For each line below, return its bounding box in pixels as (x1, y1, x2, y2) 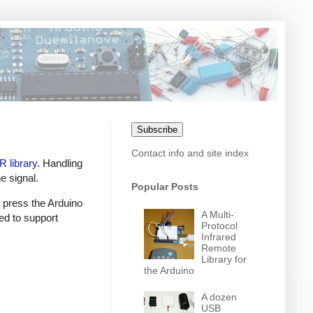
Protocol (201, 219, 238, 231)
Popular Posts (131, 181, 198, 192)
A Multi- (201, 208, 235, 220)
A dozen (201, 291, 238, 303)
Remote (201, 242, 237, 254)
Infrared (201, 231, 237, 242)
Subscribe (137, 124, 177, 135)
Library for (201, 253, 247, 265)
